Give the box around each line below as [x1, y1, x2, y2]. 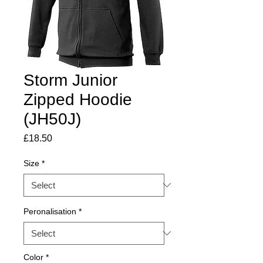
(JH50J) [23, 109, 81, 128]
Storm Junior [23, 70, 117, 89]
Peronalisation [23, 206, 76, 216]
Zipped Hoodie [23, 90, 132, 109]
